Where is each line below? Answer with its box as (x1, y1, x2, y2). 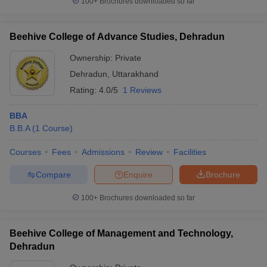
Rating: (70, 85, 99, 95)
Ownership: (70, 53, 115, 63)
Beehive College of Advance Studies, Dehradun (10, 32, 225, 42)
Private (115, 53, 141, 63)
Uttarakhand (112, 69, 159, 79)
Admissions (82, 147, 125, 157)
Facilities (173, 147, 206, 157)
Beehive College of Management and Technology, (10, 228, 233, 238)
